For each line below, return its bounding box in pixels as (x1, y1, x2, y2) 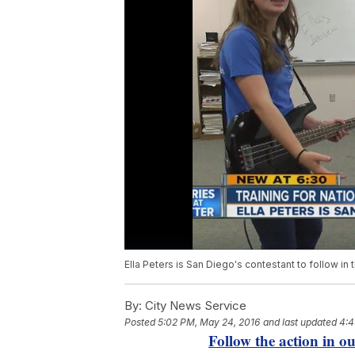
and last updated (263, 316, 337, 329)
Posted (124, 316, 158, 329)
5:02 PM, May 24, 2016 (158, 316, 260, 329)
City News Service (142, 298, 246, 314)
